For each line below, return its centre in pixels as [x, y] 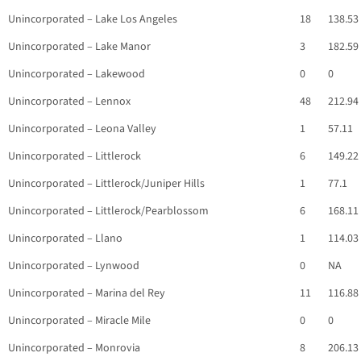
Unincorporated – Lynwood [74, 266]
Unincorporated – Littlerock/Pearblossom [108, 212]
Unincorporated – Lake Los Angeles [93, 20]
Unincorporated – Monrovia [74, 349]
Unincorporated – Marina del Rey [87, 294]
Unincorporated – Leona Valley [82, 129]
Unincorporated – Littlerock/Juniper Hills [106, 184]
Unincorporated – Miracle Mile [79, 321]
